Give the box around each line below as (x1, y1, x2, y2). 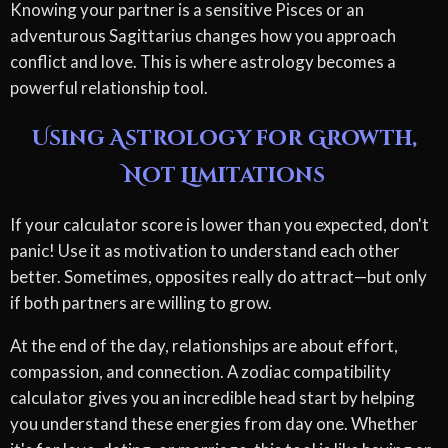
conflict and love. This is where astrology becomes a (10, 50, 396, 72)
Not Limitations (123, 161, 325, 190)
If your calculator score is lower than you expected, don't (10, 213, 429, 235)
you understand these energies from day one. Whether (10, 412, 418, 434)
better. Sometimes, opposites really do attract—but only (10, 265, 427, 287)
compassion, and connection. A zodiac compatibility (10, 360, 391, 382)
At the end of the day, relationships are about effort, (10, 334, 398, 356)
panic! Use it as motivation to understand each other (10, 239, 400, 261)
